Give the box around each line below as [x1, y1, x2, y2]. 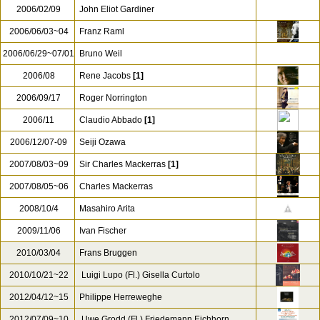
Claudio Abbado [79, 115, 142, 125]
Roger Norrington [79, 93, 147, 103]
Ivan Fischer [79, 226, 126, 236]
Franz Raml [79, 26, 124, 36]
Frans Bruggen [79, 248, 137, 258]
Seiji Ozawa [79, 137, 126, 147]
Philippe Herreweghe [79, 292, 162, 302]
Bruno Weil [79, 49, 122, 59]
